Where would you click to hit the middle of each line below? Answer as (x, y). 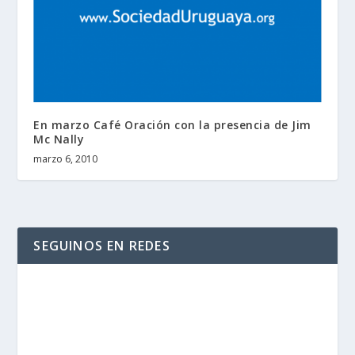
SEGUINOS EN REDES (102, 245)
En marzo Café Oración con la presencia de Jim (172, 124)
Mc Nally (59, 139)
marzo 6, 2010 (66, 158)
